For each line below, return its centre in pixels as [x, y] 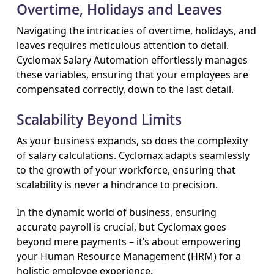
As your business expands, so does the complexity [132, 140]
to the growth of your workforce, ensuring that [126, 170]
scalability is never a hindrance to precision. [117, 184]
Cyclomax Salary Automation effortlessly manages [132, 60]
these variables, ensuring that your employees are [133, 74]
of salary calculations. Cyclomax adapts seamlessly [133, 155]
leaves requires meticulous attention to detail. [123, 45]
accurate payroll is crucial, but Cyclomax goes [122, 227]
